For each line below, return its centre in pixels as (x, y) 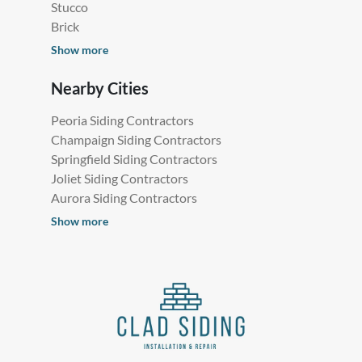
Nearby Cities (100, 88)
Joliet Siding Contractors (120, 179)
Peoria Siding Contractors (122, 120)
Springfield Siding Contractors (134, 159)
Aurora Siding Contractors (124, 198)
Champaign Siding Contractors (136, 140)
